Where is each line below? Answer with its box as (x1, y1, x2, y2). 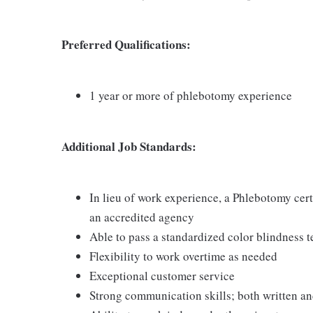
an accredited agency (89, 208, 194, 225)
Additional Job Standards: (61, 137, 196, 155)
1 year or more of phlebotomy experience (89, 87, 292, 103)
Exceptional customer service (89, 267, 235, 284)
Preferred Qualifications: (61, 35, 191, 53)
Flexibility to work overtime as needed (89, 247, 277, 264)
